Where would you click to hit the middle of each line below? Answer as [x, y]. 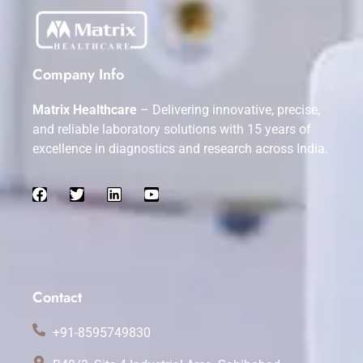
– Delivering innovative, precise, [228, 110]
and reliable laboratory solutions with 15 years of [172, 130]
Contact [57, 297]
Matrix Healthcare [85, 110]
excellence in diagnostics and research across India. [180, 149]
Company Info [78, 75]
